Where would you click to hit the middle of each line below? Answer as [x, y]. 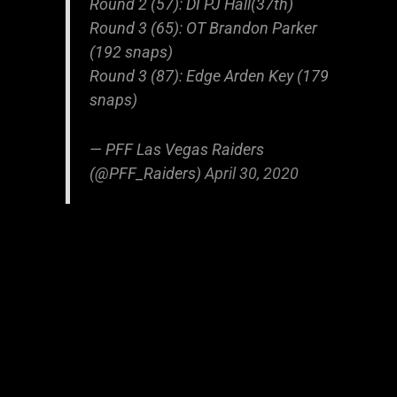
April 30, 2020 [251, 173]
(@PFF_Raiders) [147, 173]
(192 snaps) [131, 51]
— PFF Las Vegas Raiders [176, 149]
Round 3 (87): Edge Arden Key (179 [209, 75]
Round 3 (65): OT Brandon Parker [203, 27]
